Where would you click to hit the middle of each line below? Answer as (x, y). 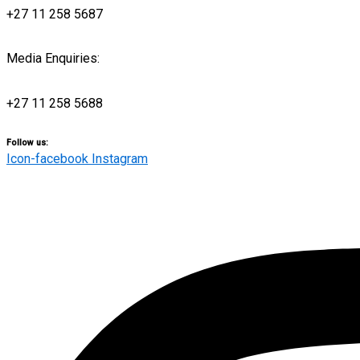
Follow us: (27, 142)
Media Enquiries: (53, 59)
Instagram (120, 158)
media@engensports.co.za (81, 81)
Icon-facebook (47, 158)
